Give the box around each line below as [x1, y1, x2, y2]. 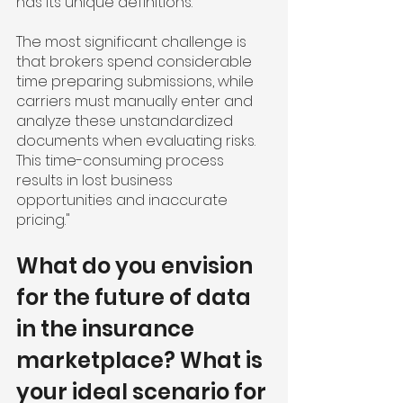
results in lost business [16, 170, 176, 192]
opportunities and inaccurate [16, 190, 231, 211]
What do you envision [16, 251, 257, 282]
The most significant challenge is [16, 31, 250, 53]
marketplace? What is [16, 345, 267, 376]
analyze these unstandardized [16, 111, 237, 132]
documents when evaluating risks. [16, 130, 259, 152]
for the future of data [16, 282, 255, 313]
